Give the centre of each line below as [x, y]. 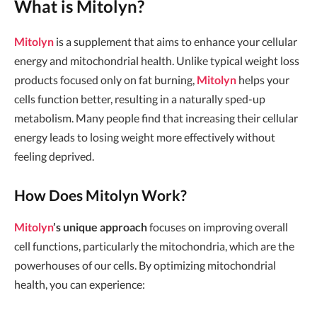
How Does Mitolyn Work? [100, 196]
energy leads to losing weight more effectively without [145, 137]
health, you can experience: [80, 284]
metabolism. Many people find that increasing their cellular [156, 117]
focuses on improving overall [218, 226]
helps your [263, 79]
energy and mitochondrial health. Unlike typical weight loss [157, 60]
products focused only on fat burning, [105, 79]
